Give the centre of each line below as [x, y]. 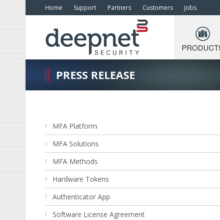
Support [85, 8]
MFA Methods [75, 161]
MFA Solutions [76, 144]
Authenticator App [81, 197]
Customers [158, 8]
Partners [119, 8]
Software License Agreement [99, 214]
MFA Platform [75, 126]
